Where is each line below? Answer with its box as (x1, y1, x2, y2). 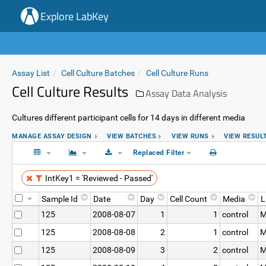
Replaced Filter (132, 148, 184, 157)
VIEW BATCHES (107, 132, 157, 140)
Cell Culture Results (12, 81, 128, 102)
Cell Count (170, 194, 207, 204)
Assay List (12, 68, 50, 78)
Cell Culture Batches (61, 68, 135, 78)
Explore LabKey (40, 8, 109, 24)
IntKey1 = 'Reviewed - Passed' (45, 173, 153, 183)
